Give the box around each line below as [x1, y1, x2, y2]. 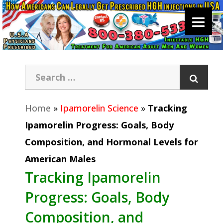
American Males [25, 152, 96, 165]
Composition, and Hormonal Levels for [25, 135, 198, 148]
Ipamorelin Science [60, 102, 138, 114]
